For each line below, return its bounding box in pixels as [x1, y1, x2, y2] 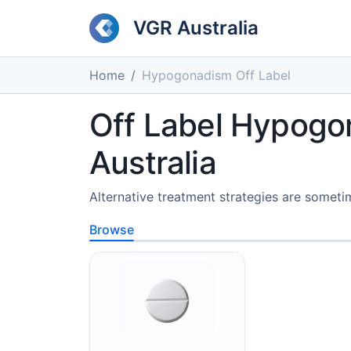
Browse [89, 222, 134, 237]
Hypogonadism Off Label [142, 67, 291, 83]
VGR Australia [133, 16, 259, 39]
